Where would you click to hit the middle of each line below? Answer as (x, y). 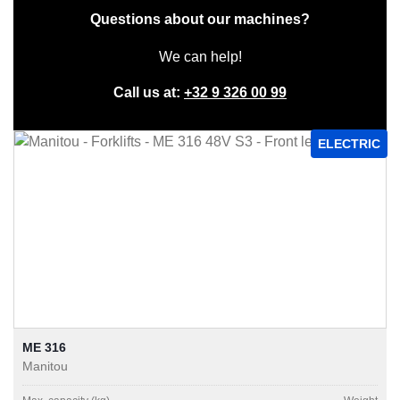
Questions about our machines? (200, 20)
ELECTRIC (349, 144)
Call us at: (149, 93)
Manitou (45, 366)
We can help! (200, 57)
